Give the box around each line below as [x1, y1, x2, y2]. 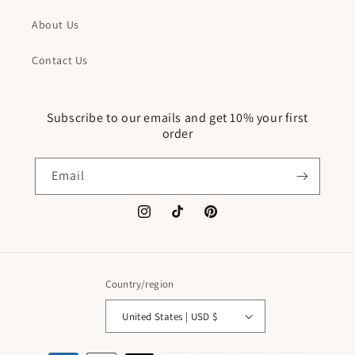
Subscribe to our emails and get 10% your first [47, 109, 308, 126]
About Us [32, 17, 79, 32]
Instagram [136, 212, 189, 227]
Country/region [105, 277, 174, 291]
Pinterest [202, 212, 250, 227]
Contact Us [32, 53, 88, 67]
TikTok [169, 212, 202, 227]
